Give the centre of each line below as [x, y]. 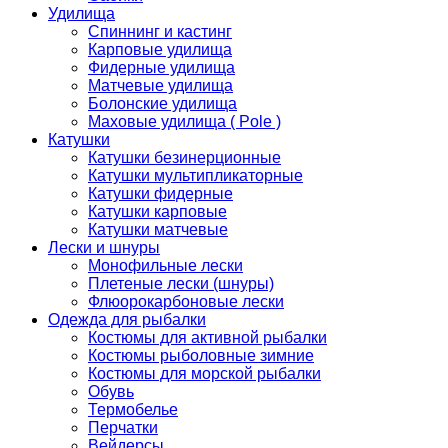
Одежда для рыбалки [127, 320]
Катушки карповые [157, 212]
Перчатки [123, 428]
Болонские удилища [162, 104]
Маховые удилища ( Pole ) [184, 122]
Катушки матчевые [158, 230]
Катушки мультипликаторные [195, 176]
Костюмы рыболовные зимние [201, 356]
